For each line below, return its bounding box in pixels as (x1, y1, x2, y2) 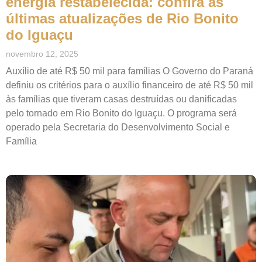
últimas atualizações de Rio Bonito (6, 11, 239, 27)
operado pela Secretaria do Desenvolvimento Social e (6, 122, 230, 133)
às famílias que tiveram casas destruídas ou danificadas (6, 94, 237, 105)
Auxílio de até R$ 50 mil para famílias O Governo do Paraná (6, 66, 253, 77)
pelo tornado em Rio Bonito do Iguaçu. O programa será (6, 108, 237, 119)
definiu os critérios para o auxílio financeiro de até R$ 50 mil (6, 80, 253, 91)
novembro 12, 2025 (6, 49, 78, 59)
